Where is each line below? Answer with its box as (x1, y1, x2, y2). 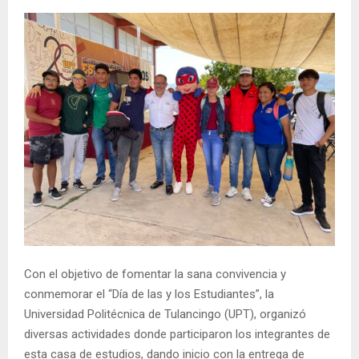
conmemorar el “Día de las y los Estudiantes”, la (24, 286, 274, 301)
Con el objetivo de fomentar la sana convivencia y (24, 266, 286, 281)
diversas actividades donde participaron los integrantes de (24, 326, 330, 341)
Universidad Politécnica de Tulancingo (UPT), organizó (24, 306, 306, 321)
